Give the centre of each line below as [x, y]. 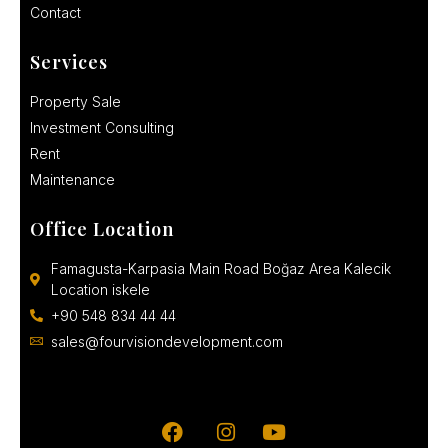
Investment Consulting [102, 128]
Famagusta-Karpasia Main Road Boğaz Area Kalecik [221, 269]
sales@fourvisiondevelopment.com [167, 342]
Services [69, 62]
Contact [55, 13]
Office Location [102, 229]
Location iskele [101, 290]
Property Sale [75, 102]
